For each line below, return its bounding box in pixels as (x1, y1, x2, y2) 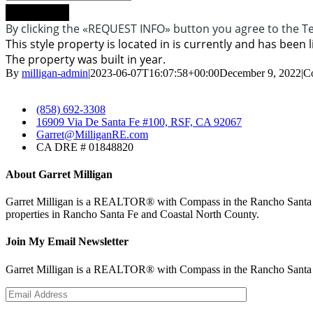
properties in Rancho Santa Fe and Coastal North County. (6, 208, 259, 221)
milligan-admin (22, 66, 88, 79)
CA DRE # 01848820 (36, 140, 133, 153)
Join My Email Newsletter (6, 235, 129, 248)
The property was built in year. (6, 51, 166, 67)
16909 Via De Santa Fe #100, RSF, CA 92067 (36, 115, 242, 128)
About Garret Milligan (6, 168, 112, 180)
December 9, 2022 (219, 66, 301, 79)
